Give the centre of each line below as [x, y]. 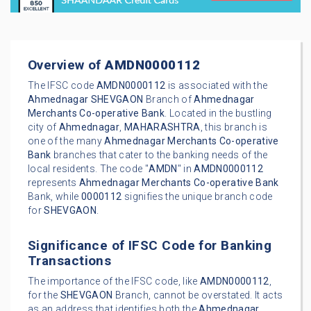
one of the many [66, 141]
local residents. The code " [89, 169]
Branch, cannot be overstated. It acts [198, 295]
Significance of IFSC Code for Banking [150, 246]
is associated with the [217, 86]
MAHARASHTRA [162, 127]
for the [44, 295]
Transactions [70, 261]
